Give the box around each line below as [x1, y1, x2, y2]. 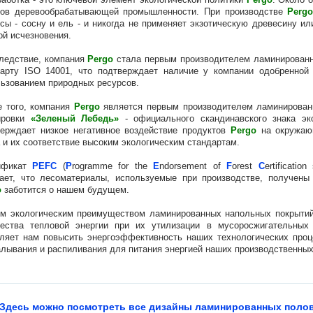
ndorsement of [159, 160, 227, 171]
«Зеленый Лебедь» [30, 112, 119, 124]
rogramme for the [71, 160, 154, 171]
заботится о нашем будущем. [1, 184, 129, 195]
